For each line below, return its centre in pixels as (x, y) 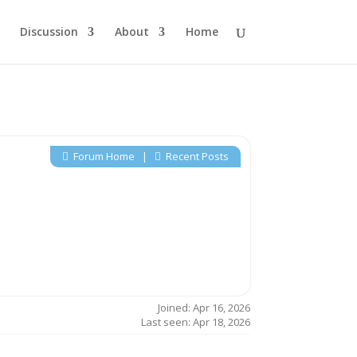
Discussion (49, 31)
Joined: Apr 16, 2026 (204, 307)
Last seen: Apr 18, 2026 (195, 322)
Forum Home (102, 156)
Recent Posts (196, 156)
